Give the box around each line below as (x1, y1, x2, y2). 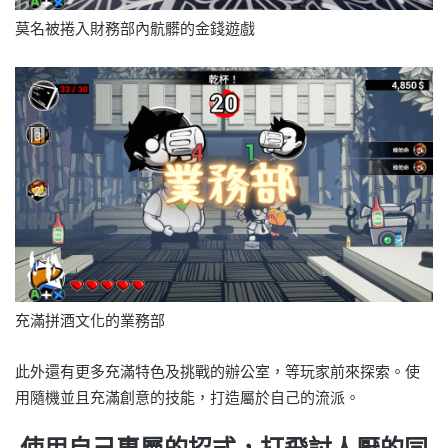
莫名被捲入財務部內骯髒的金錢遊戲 (15, 19, 255, 39)
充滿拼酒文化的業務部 (15, 311, 165, 331)
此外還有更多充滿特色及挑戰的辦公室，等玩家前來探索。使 (15, 362, 420, 382)
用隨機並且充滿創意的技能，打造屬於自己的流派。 (15, 388, 360, 408)
